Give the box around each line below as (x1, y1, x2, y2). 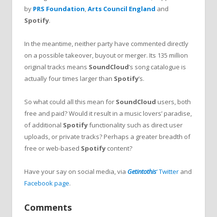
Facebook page (24, 179, 69, 188)
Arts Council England (88, 4, 155, 13)
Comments (24, 201, 72, 213)
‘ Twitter (156, 167, 179, 176)
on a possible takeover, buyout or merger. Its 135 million (24, 51, 188, 60)
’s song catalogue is (129, 62, 186, 72)
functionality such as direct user (88, 121, 183, 130)
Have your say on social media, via (24, 167, 127, 176)
